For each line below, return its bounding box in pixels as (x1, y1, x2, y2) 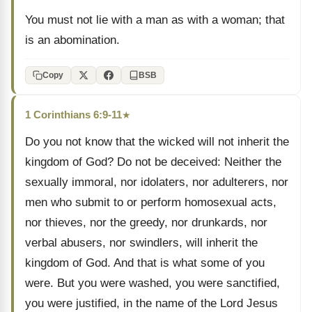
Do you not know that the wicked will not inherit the (25, 135, 289, 148)
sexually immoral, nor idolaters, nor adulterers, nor (25, 175, 288, 189)
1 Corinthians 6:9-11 (25, 109, 122, 120)
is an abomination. (25, 33, 120, 47)
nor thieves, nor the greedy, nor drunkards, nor (25, 216, 267, 229)
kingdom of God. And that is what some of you (25, 256, 265, 270)
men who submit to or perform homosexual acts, (25, 196, 276, 209)
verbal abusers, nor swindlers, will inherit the (25, 236, 258, 249)
